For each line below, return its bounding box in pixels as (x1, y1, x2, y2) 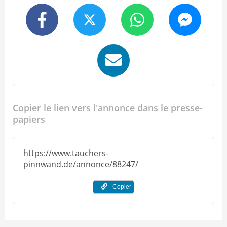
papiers (13, 113, 45, 126)
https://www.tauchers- (23, 147, 109, 159)
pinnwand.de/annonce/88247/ (23, 159, 139, 170)
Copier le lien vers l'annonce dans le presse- (13, 102, 203, 115)
